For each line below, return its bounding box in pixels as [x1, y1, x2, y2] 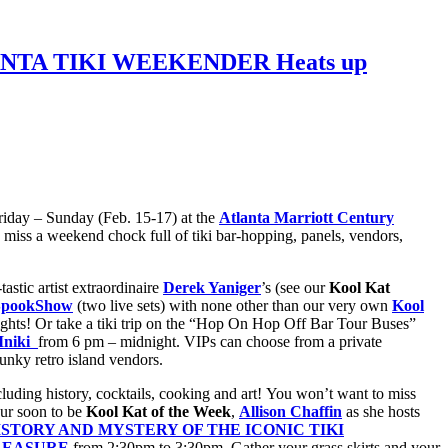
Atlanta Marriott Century [219, 208, 394, 226]
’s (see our [261, 278, 329, 296]
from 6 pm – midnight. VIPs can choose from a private [38, 332, 382, 350]
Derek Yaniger [163, 278, 261, 296]
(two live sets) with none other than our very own [73, 296, 392, 314]
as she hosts [342, 402, 420, 420]
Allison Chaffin [239, 402, 342, 420]
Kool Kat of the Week [86, 402, 231, 420]
